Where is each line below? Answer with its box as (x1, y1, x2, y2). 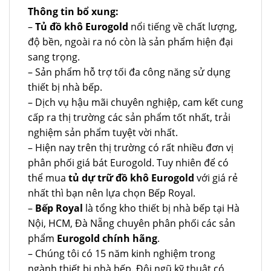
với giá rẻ (194, 171, 238, 185)
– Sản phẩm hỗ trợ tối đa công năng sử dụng (28, 65, 230, 79)
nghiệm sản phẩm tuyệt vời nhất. (28, 126, 178, 140)
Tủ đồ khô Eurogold (35, 20, 128, 34)
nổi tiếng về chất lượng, (128, 20, 237, 34)
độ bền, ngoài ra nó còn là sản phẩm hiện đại (28, 35, 233, 49)
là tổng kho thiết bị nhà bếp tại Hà (83, 201, 240, 215)
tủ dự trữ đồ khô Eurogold (68, 171, 194, 185)
